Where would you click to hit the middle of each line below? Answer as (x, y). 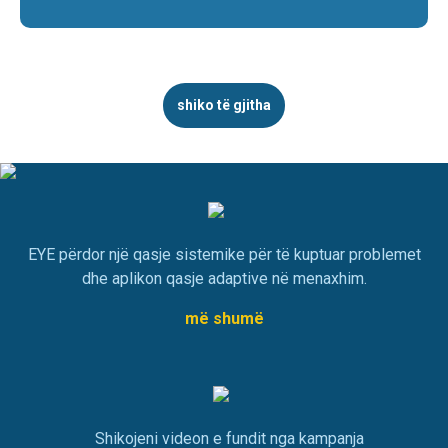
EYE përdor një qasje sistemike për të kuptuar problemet (224, 255)
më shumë (224, 319)
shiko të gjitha (224, 105)
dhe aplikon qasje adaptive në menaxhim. (224, 279)
